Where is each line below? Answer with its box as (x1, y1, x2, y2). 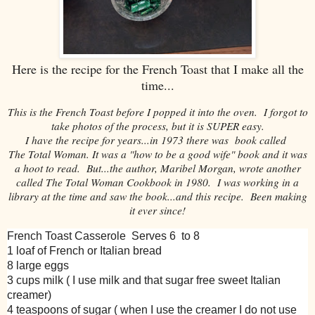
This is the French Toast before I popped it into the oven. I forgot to (7, 105, 308, 120)
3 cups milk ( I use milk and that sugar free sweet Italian (7, 274, 281, 286)
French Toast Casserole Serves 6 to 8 (7, 229, 200, 242)
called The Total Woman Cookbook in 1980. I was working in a (16, 175, 299, 190)
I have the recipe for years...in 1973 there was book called (25, 133, 290, 148)
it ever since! (129, 203, 186, 218)
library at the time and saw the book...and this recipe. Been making (8, 189, 307, 204)
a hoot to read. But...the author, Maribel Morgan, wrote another (14, 161, 301, 176)
